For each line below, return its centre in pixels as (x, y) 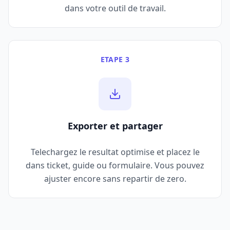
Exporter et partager (115, 126)
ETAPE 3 (115, 60)
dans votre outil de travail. (115, 8)
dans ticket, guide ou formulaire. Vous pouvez (115, 166)
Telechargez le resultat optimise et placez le (115, 152)
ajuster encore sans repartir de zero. (115, 179)
